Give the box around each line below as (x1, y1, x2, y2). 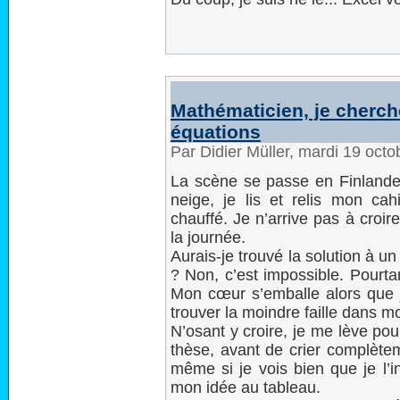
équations (171, 121, 261, 142)
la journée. (171, 229, 246, 246)
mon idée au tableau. (171, 379, 321, 396)
